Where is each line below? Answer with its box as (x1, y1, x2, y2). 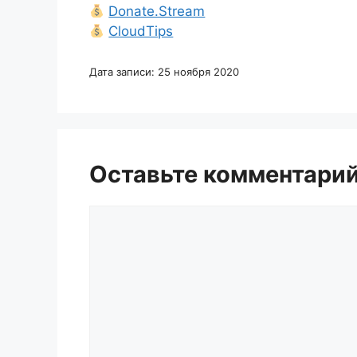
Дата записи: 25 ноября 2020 (89, 65, 239, 78)
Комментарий (88, 206, 179, 222)
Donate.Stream (108, 3, 206, 19)
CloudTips (108, 23, 174, 39)
